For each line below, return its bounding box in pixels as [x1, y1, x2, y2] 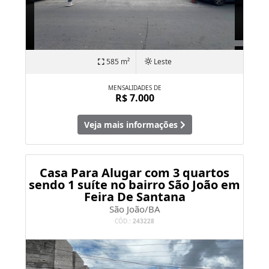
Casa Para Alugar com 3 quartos [40, 164, 229, 181]
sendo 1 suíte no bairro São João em [29, 176, 240, 193]
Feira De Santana [83, 188, 186, 205]
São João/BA [109, 202, 160, 215]
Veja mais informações [83, 118, 180, 130]
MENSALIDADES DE [107, 83, 162, 92]
